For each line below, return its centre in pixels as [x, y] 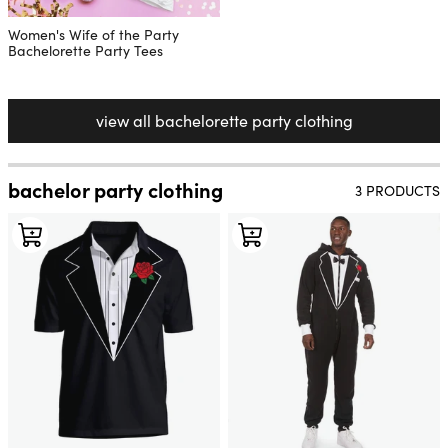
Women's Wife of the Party [93, 35]
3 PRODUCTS [397, 190]
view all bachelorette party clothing [224, 121]
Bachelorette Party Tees [85, 51]
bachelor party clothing [115, 190]
